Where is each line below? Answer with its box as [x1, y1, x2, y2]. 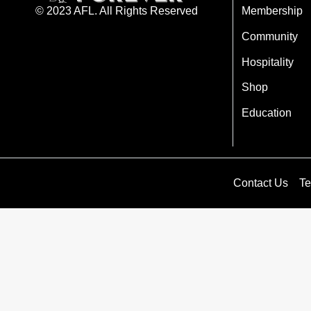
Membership [242, 4, 303, 17]
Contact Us [233, 177, 288, 190]
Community [242, 30, 298, 42]
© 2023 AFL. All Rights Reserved [35, 5, 198, 17]
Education [242, 107, 292, 119]
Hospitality [242, 56, 294, 68]
